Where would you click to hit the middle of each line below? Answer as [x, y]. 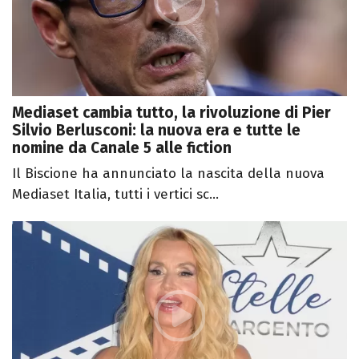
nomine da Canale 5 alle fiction [122, 147]
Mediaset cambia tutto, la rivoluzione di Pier [171, 112]
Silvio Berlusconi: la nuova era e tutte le [156, 130]
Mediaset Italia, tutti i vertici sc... [115, 194]
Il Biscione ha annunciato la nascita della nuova [168, 173]
